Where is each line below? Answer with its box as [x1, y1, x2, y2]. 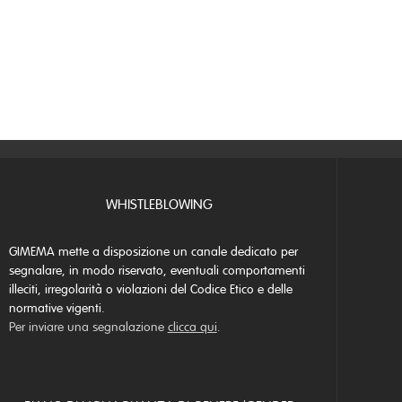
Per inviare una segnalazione [8, 319, 168, 336]
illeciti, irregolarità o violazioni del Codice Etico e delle [8, 282, 293, 298]
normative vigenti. [8, 301, 105, 317]
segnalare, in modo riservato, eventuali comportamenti [8, 263, 305, 279]
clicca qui [167, 319, 217, 336]
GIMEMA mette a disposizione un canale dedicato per [8, 244, 298, 260]
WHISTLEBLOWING [105, 196, 213, 214]
